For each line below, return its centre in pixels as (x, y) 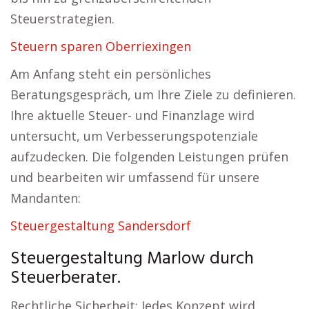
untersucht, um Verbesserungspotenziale (134, 136)
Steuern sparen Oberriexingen (101, 46)
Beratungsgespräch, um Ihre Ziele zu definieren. (153, 94)
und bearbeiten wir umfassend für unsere (135, 177)
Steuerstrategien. (62, 19)
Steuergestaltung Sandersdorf (101, 226)
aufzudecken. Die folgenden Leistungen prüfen (149, 157)
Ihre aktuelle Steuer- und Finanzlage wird (132, 115)
